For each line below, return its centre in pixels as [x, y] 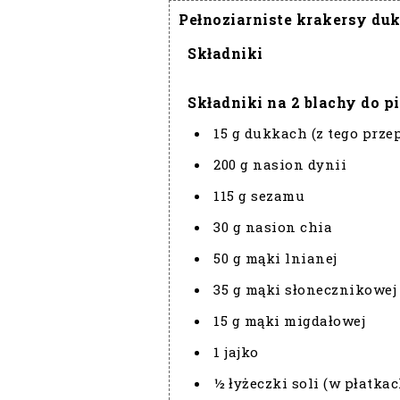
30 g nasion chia [273, 226]
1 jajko [236, 351]
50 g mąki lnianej [275, 258]
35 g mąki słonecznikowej [305, 289]
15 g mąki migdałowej [289, 320]
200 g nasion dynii [280, 164]
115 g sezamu [259, 195]
